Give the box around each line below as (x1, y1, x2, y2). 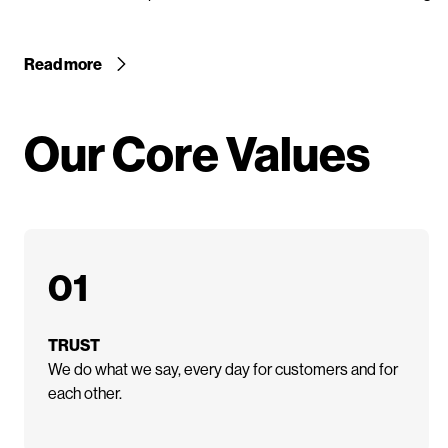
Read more (24, 53, 102, 73)
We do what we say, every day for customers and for (48, 358, 398, 378)
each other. (48, 382, 122, 402)
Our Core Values (24, 123, 370, 181)
